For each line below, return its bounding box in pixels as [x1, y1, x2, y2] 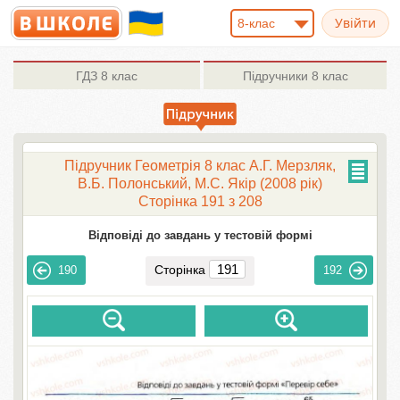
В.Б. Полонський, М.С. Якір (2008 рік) [78, 176, 322, 191]
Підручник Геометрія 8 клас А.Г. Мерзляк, [64, 158, 336, 173]
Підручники [242, 69, 308, 83]
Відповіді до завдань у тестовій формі [87, 229, 312, 242]
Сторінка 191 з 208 [137, 194, 262, 209]
